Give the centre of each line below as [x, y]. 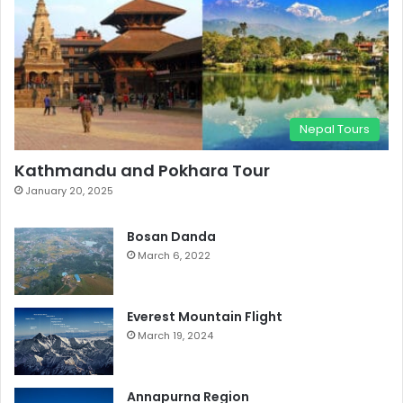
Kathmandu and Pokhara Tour [142, 170]
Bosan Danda [171, 236]
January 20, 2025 [69, 190]
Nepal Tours [335, 129]
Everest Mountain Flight [205, 316]
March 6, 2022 [174, 255]
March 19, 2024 [175, 335]
